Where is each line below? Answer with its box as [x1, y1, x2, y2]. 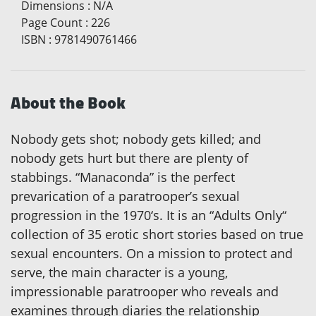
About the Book [11, 87, 126, 119]
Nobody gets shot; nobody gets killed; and [11, 130, 261, 148]
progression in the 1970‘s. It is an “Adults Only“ [11, 207, 286, 224]
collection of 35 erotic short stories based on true [11, 226, 303, 243]
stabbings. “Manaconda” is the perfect [11, 169, 235, 186]
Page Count [21, 15, 83, 31]
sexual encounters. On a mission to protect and [11, 245, 293, 262]
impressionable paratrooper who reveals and [11, 283, 279, 300]
